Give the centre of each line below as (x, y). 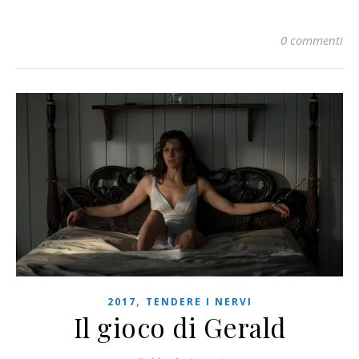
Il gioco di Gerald (179, 327)
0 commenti (312, 40)
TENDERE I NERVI (199, 302)
